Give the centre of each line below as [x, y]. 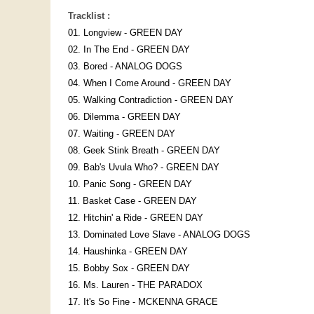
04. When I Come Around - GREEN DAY [150, 83]
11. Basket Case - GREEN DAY [132, 201]
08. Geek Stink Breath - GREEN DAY [144, 151]
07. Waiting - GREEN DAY [122, 134]
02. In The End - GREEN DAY [129, 50]
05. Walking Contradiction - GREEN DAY [151, 100]
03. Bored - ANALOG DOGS [125, 67]
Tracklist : [89, 16]
